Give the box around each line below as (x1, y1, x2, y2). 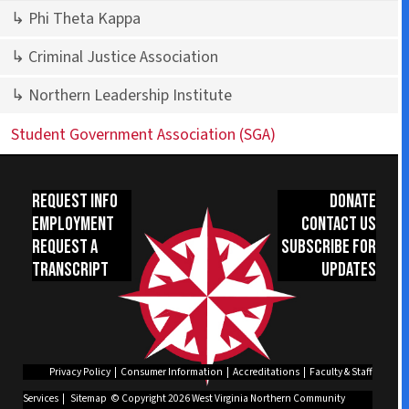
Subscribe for (281, 236, 377, 258)
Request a (32, 236, 98, 258)
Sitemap (70, 391, 107, 406)
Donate (330, 190, 377, 213)
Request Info (32, 190, 118, 213)
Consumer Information (121, 364, 224, 381)
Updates (321, 258, 377, 281)
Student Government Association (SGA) (11, 123, 276, 147)
